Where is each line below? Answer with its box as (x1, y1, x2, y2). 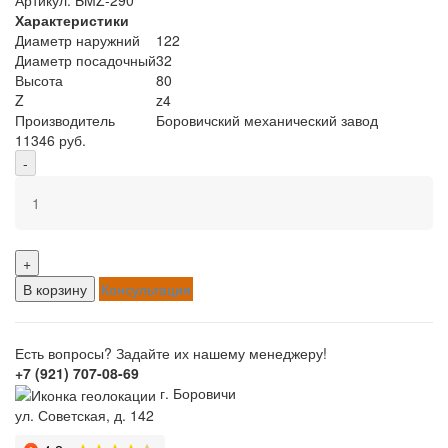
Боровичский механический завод (156, 109, 378, 130)
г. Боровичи (156, 382, 236, 403)
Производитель (15, 109, 115, 130)
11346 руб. (15, 129, 86, 150)
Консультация (101, 278, 191, 299)
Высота (15, 69, 63, 90)
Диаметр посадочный (15, 49, 156, 70)
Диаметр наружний (15, 29, 140, 50)
